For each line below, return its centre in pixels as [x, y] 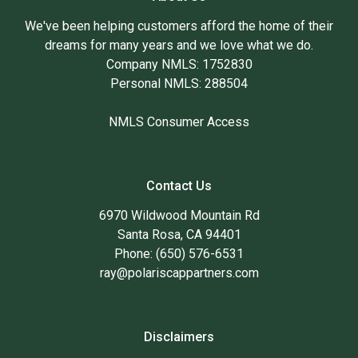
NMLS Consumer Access [179, 121]
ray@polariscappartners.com [179, 272]
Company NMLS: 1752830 [179, 64]
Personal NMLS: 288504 [179, 83]
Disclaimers [179, 336]
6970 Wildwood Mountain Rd [179, 215]
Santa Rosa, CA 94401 [179, 234]
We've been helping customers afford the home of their [179, 26]
